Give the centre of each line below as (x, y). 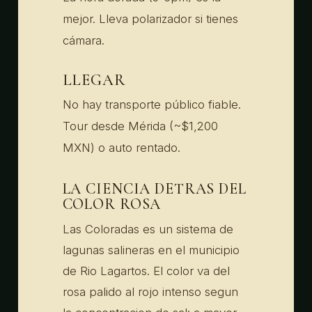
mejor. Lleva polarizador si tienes (150, 18)
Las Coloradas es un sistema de (148, 229)
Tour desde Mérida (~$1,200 (140, 126)
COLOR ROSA (112, 204)
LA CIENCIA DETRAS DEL (154, 189)
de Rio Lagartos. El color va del (146, 271)
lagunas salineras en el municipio (151, 250)
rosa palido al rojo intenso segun (150, 291)
